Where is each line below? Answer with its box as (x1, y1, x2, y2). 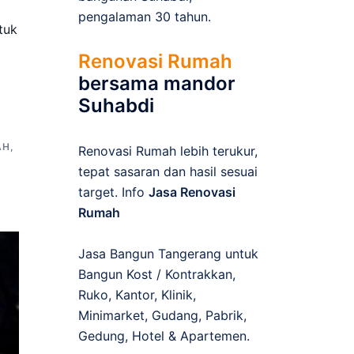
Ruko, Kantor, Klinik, (77, 287, 196, 303)
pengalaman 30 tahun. (77, 9, 211, 24)
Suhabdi (77, 94, 154, 117)
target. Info (77, 184, 149, 200)
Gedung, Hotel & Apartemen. (77, 328, 250, 344)
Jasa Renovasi (148, 184, 235, 200)
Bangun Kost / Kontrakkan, (77, 266, 235, 282)
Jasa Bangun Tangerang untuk (77, 246, 258, 262)
